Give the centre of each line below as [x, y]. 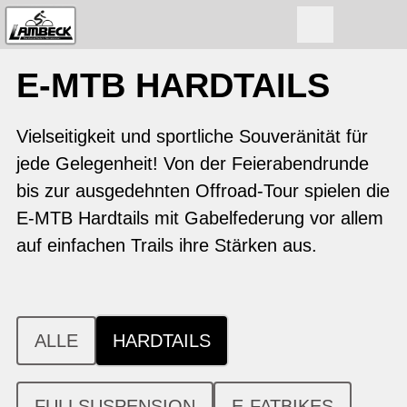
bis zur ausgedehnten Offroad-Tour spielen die [203, 191]
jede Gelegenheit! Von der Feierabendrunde [193, 164]
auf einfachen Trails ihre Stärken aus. [167, 245]
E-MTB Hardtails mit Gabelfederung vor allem [200, 218]
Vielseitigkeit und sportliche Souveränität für [192, 136]
